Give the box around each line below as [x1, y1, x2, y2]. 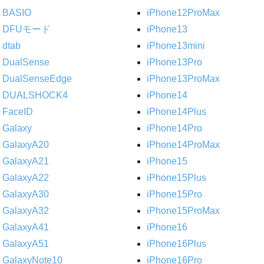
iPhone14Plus [147, 106, 207, 117]
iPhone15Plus [147, 172, 207, 183]
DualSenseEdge [2, 73, 72, 84]
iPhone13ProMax [147, 73, 220, 84]
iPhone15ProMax [147, 205, 220, 216]
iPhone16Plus [147, 238, 207, 249]
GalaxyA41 [2, 222, 49, 232]
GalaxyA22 [2, 172, 49, 183]
